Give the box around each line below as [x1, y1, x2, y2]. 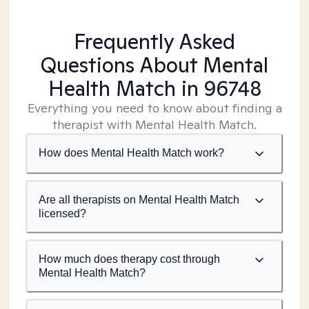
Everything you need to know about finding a [27, 100, 282, 116]
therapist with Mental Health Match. [52, 117, 257, 132]
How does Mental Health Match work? [39, 147, 224, 159]
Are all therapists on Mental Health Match [39, 194, 239, 206]
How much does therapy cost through [39, 253, 220, 265]
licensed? [39, 208, 86, 219]
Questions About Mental [41, 51, 268, 79]
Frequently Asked [74, 28, 235, 55]
